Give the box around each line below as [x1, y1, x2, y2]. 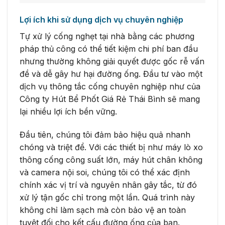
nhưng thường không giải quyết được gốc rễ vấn [20, 56, 204, 66]
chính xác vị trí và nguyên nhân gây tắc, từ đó [20, 179, 197, 190]
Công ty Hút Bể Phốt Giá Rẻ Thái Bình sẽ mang [20, 93, 200, 104]
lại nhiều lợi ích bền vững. [20, 106, 117, 117]
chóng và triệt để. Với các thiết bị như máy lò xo [20, 142, 203, 152]
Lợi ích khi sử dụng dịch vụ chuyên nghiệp [20, 14, 183, 25]
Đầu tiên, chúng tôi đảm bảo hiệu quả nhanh [20, 129, 190, 140]
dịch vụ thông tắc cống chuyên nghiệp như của [20, 81, 200, 91]
